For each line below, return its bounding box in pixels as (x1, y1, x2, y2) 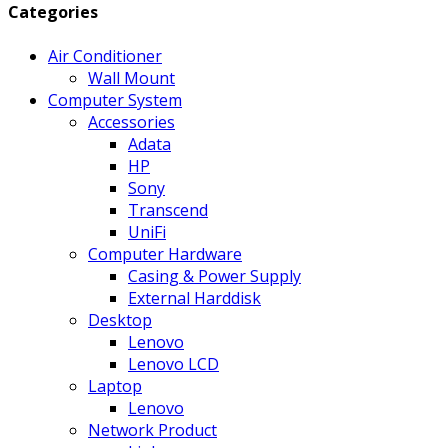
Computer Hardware (88, 242, 242, 265)
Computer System (48, 88, 182, 111)
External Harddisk (128, 286, 261, 309)
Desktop (88, 308, 152, 331)
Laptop (88, 374, 142, 397)
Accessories (88, 110, 175, 133)
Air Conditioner (48, 44, 162, 67)
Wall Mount (88, 66, 175, 89)
